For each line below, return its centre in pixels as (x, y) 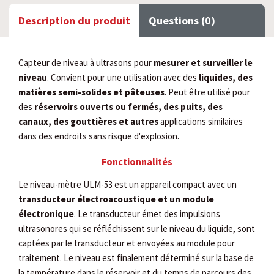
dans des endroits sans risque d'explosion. (99, 136)
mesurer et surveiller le (203, 63)
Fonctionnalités (137, 161)
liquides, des (226, 77)
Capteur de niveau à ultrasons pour (86, 63)
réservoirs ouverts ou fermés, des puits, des (128, 107)
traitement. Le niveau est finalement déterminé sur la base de (136, 258)
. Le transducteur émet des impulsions (147, 214)
